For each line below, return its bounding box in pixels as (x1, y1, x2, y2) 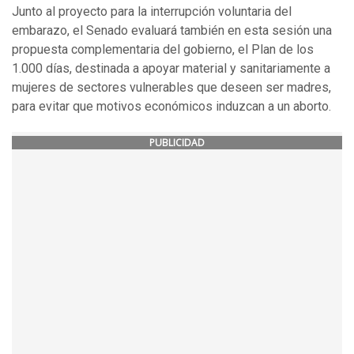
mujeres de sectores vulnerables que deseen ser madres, (12, 80, 331, 96)
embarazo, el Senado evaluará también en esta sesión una (12, 23, 332, 39)
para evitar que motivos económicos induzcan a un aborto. (12, 99, 331, 115)
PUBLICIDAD (149, 136, 205, 150)
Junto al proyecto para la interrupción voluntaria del (12, 4, 292, 20)
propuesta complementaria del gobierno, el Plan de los (12, 42, 314, 58)
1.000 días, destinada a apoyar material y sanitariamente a (12, 61, 330, 77)
